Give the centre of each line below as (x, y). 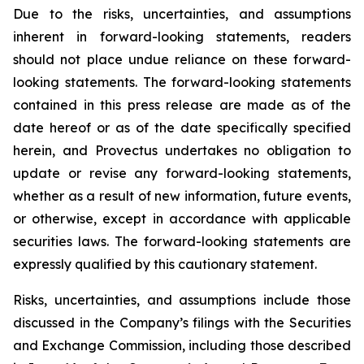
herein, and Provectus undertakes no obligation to (182, 150)
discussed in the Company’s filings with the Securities (182, 323)
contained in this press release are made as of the (182, 105)
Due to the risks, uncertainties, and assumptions (182, 14)
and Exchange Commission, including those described (182, 345)
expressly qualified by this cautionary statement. (165, 264)
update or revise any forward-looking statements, (182, 173)
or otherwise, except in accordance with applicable (182, 219)
